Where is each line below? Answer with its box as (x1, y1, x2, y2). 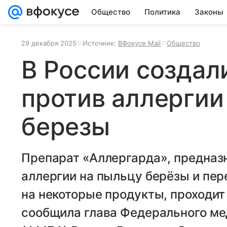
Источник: (83, 39, 118, 47)
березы (21, 111, 110, 141)
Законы (195, 7, 223, 17)
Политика (144, 7, 180, 17)
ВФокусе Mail (118, 39, 161, 47)
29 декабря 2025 (21, 39, 77, 47)
